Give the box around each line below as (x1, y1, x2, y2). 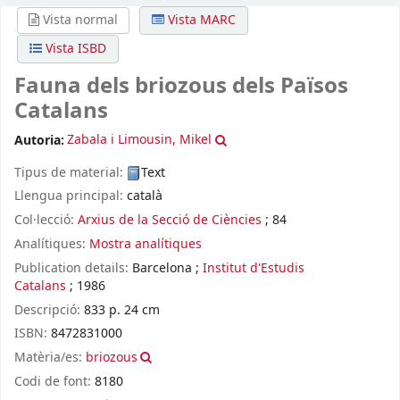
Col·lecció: (14, 211, 78, 230)
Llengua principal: (14, 187, 127, 206)
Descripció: (14, 300, 84, 320)
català (127, 187, 162, 206)
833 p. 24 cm (84, 300, 160, 320)
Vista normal (39, 11, 119, 30)
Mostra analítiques (89, 234, 202, 254)
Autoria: (14, 130, 64, 150)
